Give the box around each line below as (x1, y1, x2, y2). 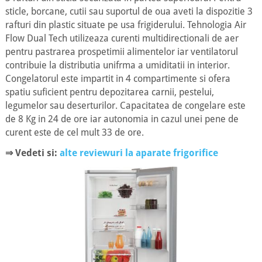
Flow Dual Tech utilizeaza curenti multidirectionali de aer (5, 33, 239, 44)
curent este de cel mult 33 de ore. (5, 127, 144, 138)
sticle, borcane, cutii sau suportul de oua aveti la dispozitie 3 (5, 6, 253, 17)
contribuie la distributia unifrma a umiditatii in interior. (5, 60, 230, 71)
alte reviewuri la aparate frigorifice (59, 147, 218, 158)
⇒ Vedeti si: (5, 147, 60, 158)
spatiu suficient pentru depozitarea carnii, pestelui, (5, 87, 214, 98)
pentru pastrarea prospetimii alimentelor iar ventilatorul (5, 46, 238, 57)
